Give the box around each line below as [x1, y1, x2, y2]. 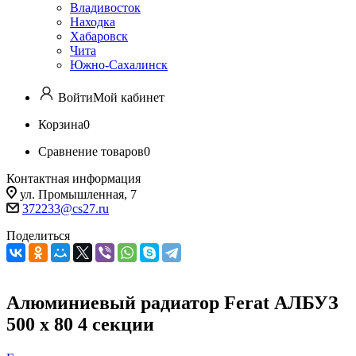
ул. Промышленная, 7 [20, 188, 137, 201]
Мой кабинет [93, 91, 164, 104]
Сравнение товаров [38, 145, 144, 158]
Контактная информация [6, 172, 141, 185]
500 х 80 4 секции [6, 313, 154, 335]
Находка [70, 15, 115, 29]
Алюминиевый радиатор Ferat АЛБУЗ [6, 292, 339, 313]
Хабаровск [70, 29, 128, 43]
